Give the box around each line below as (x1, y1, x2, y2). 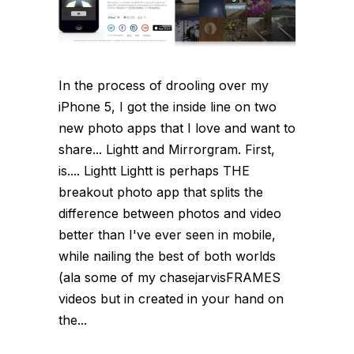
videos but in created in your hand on (58, 291, 284, 307)
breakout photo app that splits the (58, 184, 263, 201)
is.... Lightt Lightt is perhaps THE (58, 163, 250, 179)
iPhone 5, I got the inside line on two (58, 99, 277, 115)
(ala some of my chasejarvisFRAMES (58, 269, 281, 286)
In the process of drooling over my (58, 77, 269, 94)
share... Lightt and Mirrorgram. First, (58, 141, 275, 158)
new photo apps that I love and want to (58, 120, 296, 137)
